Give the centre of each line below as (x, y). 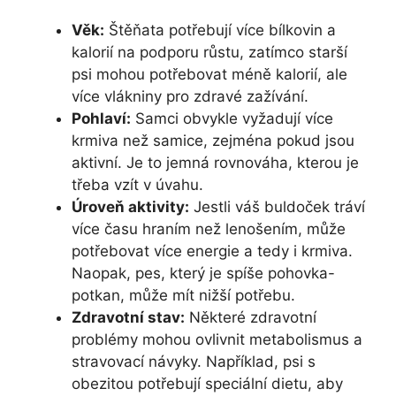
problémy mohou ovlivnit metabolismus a (217, 339)
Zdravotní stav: (128, 317)
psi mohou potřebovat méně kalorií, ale (209, 74)
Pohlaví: (101, 118)
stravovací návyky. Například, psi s (194, 361)
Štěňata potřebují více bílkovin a (220, 30)
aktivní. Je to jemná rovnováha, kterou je (215, 162)
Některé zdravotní (251, 317)
